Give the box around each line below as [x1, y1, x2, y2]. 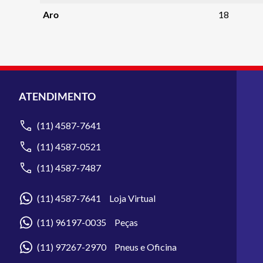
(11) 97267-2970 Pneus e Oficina [37, 241, 177, 252]
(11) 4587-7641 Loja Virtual [37, 193, 156, 204]
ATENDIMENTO [19, 90, 96, 103]
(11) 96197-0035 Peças [37, 217, 138, 228]
